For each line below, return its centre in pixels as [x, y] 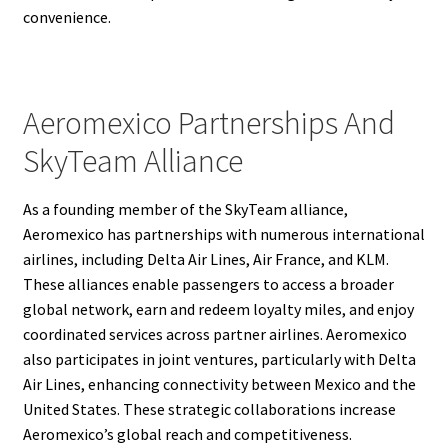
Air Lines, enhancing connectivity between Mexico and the [219, 383]
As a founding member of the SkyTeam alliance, [185, 208]
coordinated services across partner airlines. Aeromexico [214, 333]
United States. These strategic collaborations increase [209, 408]
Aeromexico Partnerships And [208, 122]
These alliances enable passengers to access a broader [208, 283]
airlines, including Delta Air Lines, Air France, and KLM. [205, 258]
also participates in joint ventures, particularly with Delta [219, 358]
